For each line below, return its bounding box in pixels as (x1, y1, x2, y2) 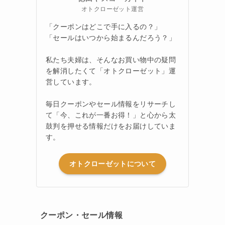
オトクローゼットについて (69, 159, 156, 168)
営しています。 (46, 77, 96, 86)
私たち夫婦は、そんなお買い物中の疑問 (46, 55, 176, 64)
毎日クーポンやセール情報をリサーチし (46, 99, 176, 108)
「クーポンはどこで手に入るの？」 (46, 22, 162, 31)
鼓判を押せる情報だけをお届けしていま (46, 122, 176, 130)
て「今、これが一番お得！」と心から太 (46, 110, 176, 119)
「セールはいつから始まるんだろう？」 (46, 33, 176, 42)
